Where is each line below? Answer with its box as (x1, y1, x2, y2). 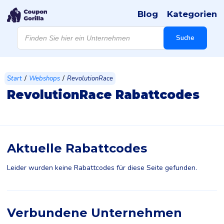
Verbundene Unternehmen (7, 205, 182, 220)
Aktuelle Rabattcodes (7, 141, 147, 155)
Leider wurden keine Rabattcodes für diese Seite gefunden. (7, 163, 197, 172)
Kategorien (167, 9, 217, 19)
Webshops (29, 74, 60, 83)
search (16, 31, 38, 41)
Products (16, 24, 44, 34)
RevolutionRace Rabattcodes (7, 87, 199, 102)
